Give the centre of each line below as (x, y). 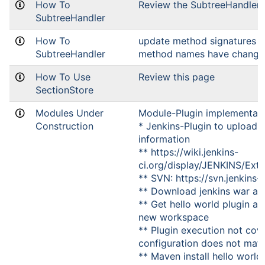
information (164, 139)
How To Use (63, 77)
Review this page (177, 77)
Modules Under (70, 113)
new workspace (174, 217)
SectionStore (64, 90)
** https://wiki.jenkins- (188, 152)
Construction (64, 126)
